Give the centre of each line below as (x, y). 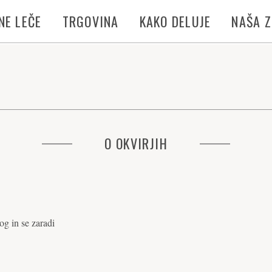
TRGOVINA (90, 21)
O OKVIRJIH (136, 143)
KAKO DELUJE (175, 21)
